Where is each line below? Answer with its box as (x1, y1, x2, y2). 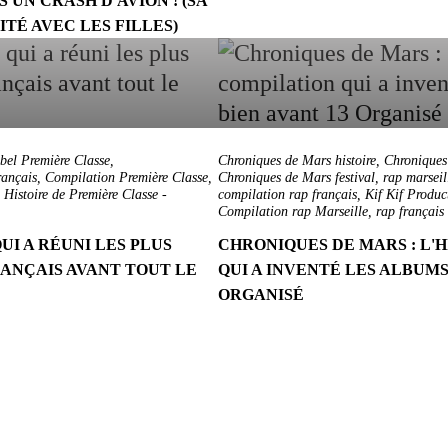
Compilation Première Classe (45, 170, 208, 185)
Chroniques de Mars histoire (218, 153, 376, 168)
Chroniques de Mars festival (218, 170, 375, 185)
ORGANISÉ (218, 286, 304, 303)
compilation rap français (218, 187, 357, 202)
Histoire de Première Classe (4, 187, 158, 202)
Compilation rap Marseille (218, 204, 368, 219)
